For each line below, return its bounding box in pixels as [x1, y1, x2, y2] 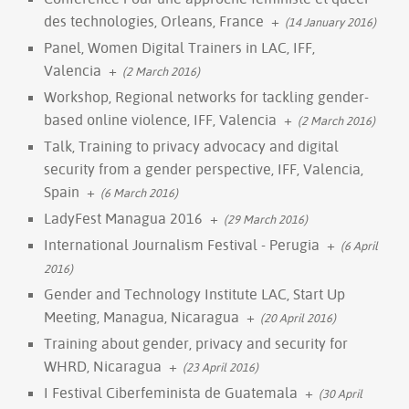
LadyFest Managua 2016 [44, 208, 203, 227]
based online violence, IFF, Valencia [44, 110, 277, 129]
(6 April [341, 237, 378, 253]
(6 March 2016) [100, 184, 178, 200]
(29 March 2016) [224, 211, 308, 226]
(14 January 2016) [285, 14, 376, 29]
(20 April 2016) [260, 309, 336, 325]
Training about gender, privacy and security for [44, 333, 348, 352]
